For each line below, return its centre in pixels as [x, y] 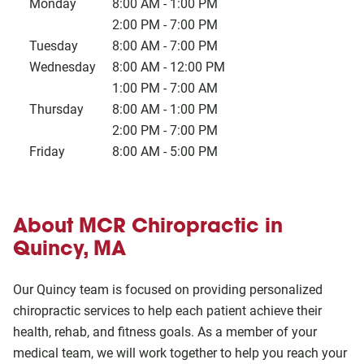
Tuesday [54, 46]
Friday [47, 152]
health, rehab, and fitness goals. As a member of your [165, 332]
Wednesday [63, 67]
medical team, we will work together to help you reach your [180, 353]
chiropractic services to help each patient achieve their [167, 311]
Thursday [56, 109]
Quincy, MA [69, 248]
